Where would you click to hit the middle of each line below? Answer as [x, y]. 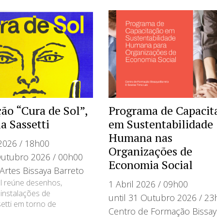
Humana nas [140, 137]
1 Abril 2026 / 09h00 [148, 184]
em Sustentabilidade [161, 124]
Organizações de [150, 151]
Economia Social [150, 164]
